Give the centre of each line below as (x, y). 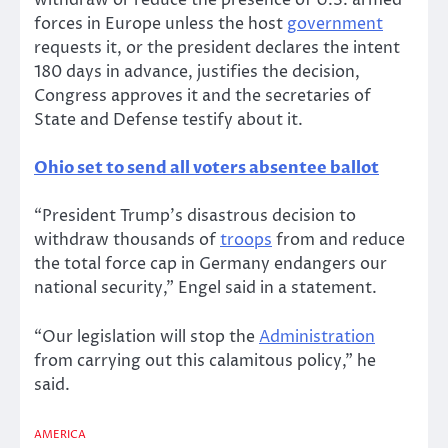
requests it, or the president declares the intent (217, 48)
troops (246, 240)
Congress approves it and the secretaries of (202, 96)
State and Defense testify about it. (168, 120)
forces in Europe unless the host (160, 24)
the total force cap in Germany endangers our (210, 264)
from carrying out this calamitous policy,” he (205, 360)
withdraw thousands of (127, 240)
